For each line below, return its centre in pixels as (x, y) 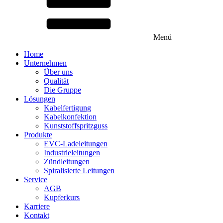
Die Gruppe (62, 90)
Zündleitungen (67, 161)
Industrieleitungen (72, 152)
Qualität (56, 81)
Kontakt (37, 215)
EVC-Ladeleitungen (76, 143)
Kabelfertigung (67, 108)
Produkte (38, 134)
